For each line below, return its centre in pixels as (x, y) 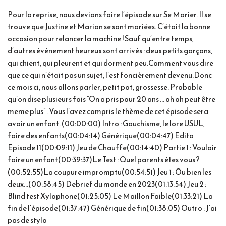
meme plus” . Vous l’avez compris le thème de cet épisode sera (108, 111)
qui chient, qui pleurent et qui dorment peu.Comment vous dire (110, 63)
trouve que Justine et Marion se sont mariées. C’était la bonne (109, 27)
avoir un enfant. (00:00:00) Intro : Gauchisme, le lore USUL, (106, 124)
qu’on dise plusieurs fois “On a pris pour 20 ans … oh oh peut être (111, 99)
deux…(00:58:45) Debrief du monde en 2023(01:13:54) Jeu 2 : (107, 184)
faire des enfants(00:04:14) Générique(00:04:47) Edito (101, 136)
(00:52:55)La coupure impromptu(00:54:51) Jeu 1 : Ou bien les (109, 172)
